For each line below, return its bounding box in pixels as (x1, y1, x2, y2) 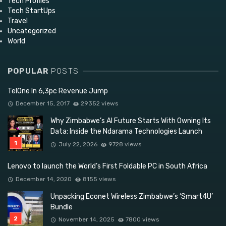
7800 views (126, 216, 159, 223)
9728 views (108, 140, 142, 148)
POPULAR (8, 66, 51, 76)
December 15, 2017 (15, 100, 70, 107)
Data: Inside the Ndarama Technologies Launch (50, 127, 202, 136)
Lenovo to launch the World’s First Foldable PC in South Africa (8, 162, 207, 171)
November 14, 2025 (58, 216, 115, 223)
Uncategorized (8, 26, 56, 35)
